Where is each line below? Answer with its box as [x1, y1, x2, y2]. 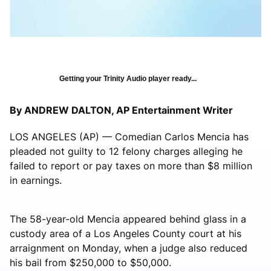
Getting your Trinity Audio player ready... [59, 74, 197, 83]
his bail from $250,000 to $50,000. [10, 256, 171, 269]
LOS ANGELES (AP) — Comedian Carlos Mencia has [10, 130, 249, 143]
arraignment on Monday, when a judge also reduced [10, 241, 247, 254]
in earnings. [10, 174, 62, 186]
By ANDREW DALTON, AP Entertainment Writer [10, 103, 233, 116]
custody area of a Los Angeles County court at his [10, 227, 241, 240]
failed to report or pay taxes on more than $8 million [10, 159, 252, 172]
